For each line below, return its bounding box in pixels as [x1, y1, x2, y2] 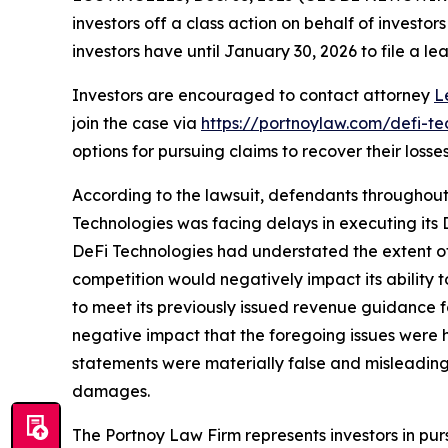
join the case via [72, 113, 201, 134]
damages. [72, 381, 150, 402]
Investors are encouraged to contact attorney [72, 85, 434, 106]
